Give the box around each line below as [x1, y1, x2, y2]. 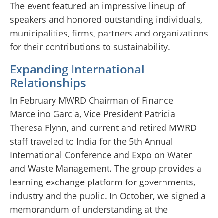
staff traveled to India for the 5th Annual [10, 135, 173, 147]
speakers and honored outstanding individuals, [10, 14, 202, 26]
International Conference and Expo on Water [10, 149, 192, 161]
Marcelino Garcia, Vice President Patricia [10, 108, 175, 120]
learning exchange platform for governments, [10, 176, 195, 188]
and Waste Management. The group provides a [10, 163, 201, 175]
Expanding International [10, 61, 145, 77]
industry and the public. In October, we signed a [10, 190, 206, 202]
